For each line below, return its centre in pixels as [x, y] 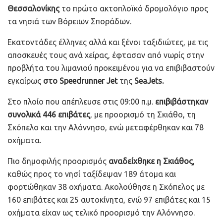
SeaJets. [149, 81]
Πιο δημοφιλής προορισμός [58, 161]
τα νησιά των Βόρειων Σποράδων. [69, 21]
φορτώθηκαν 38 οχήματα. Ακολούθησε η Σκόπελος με [106, 187]
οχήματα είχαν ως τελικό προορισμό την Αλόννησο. [101, 212]
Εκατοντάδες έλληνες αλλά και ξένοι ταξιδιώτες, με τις [108, 42]
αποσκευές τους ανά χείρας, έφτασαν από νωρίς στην [106, 55]
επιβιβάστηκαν [182, 101]
